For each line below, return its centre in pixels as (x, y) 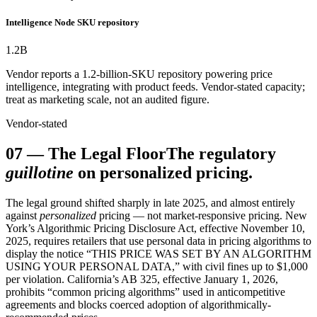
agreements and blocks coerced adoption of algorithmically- (138, 305)
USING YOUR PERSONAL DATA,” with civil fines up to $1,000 (157, 267)
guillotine (40, 173)
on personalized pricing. (165, 173)
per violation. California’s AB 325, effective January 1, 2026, (142, 279)
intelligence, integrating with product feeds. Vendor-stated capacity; (155, 87)
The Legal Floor (107, 154)
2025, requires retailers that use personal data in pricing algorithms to (158, 241)
